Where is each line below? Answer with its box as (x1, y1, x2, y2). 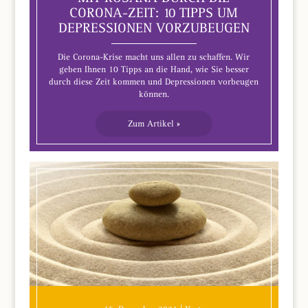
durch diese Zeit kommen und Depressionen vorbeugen (49, 76, 259, 87)
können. (138, 88, 169, 99)
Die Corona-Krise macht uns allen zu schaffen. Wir (58, 51, 250, 62)
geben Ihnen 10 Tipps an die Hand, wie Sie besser (58, 63, 249, 74)
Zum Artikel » (127, 118, 180, 129)
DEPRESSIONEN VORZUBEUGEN (58, 19, 250, 36)
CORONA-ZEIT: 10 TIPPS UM (69, 4, 239, 21)
